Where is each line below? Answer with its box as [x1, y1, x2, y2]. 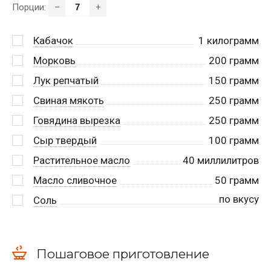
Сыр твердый [33, 134, 97, 146]
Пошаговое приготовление [36, 246, 209, 262]
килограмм [204, 34, 259, 47]
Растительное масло [33, 154, 130, 166]
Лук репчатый [33, 74, 99, 87]
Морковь [33, 54, 76, 67]
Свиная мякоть [33, 94, 104, 106]
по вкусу [219, 192, 259, 205]
